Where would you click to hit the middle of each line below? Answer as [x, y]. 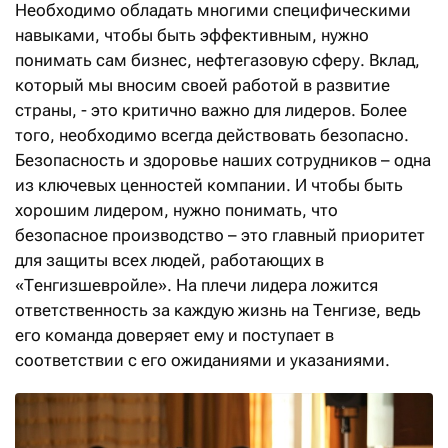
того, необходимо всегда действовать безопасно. [212, 134]
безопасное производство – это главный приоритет [220, 234]
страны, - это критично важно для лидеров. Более [211, 109]
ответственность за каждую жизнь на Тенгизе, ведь [218, 309]
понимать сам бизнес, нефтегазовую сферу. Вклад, [217, 59]
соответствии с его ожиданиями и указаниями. [202, 359]
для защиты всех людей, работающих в [169, 259]
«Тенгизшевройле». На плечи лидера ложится [196, 284]
